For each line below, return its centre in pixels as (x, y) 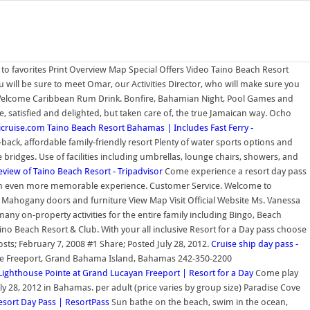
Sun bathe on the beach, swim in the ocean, (199, 302)
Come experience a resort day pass (235, 171)
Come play (276, 273)
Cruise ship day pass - (255, 244)
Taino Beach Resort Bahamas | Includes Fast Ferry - (150, 128)
